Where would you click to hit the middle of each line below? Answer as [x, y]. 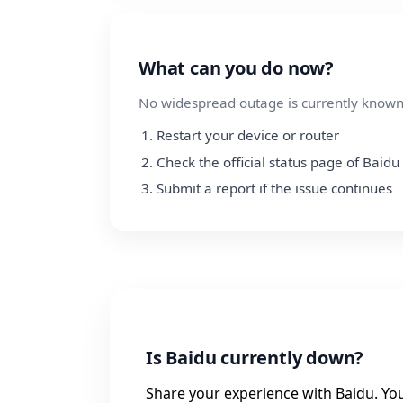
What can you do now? [236, 68]
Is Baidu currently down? [255, 358]
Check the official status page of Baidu [278, 161]
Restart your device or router [248, 135]
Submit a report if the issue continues [274, 188]
